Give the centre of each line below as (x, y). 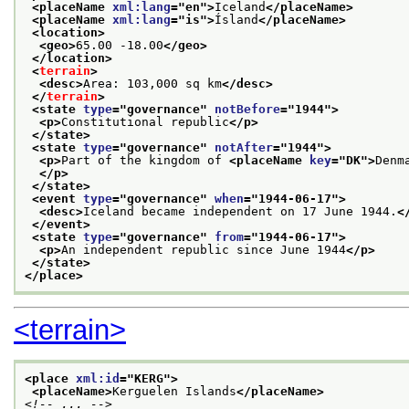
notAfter (244, 147)
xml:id (98, 378)
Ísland (236, 19)
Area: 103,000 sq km (152, 83)
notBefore (247, 109)
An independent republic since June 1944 (204, 249)
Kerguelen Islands (174, 391)
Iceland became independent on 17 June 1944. (240, 211)
